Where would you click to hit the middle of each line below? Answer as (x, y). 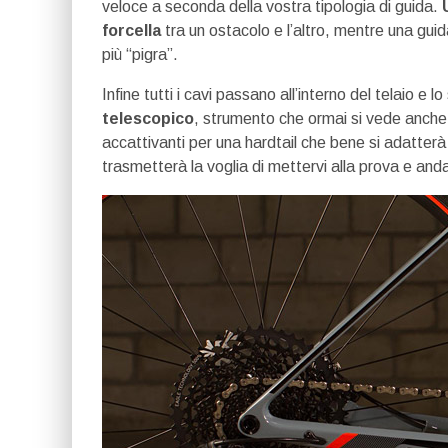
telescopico (148, 118)
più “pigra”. (140, 54)
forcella (131, 30)
